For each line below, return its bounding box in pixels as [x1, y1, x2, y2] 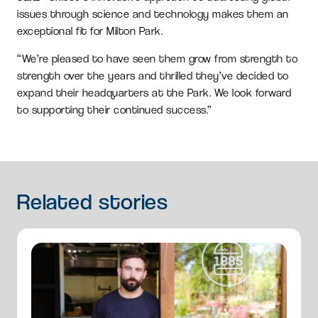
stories [99, 188, 169, 214]
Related [17, 188, 93, 214]
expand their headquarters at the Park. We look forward [17, 85, 291, 99]
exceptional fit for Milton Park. [17, 23, 163, 38]
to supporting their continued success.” [17, 102, 212, 116]
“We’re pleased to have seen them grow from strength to [17, 51, 297, 65]
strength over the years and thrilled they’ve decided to [17, 68, 289, 82]
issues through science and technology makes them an [17, 6, 289, 21]
